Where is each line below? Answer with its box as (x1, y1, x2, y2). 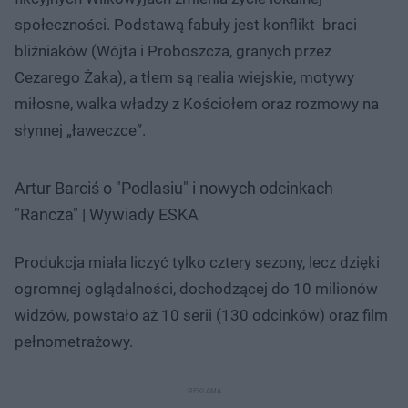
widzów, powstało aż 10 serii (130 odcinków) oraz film (15, 305, 388, 324)
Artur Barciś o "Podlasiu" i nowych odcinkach (15, 178, 333, 198)
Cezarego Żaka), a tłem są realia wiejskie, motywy (15, 67, 354, 87)
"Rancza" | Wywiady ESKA (15, 204, 199, 224)
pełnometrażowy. (15, 331, 133, 351)
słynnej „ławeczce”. (15, 120, 146, 139)
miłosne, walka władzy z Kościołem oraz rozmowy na (15, 94, 379, 113)
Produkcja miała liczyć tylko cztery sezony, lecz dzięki (15, 252, 380, 271)
